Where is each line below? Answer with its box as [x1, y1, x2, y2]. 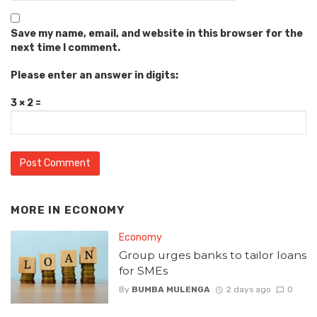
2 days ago [226, 284, 271, 295]
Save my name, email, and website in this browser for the [11, 28, 303, 40]
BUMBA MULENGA [131, 284, 210, 295]
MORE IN [11, 204, 64, 217]
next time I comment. [11, 42, 120, 54]
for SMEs [118, 263, 168, 277]
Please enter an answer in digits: [11, 69, 178, 82]
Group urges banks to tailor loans [118, 248, 306, 262]
